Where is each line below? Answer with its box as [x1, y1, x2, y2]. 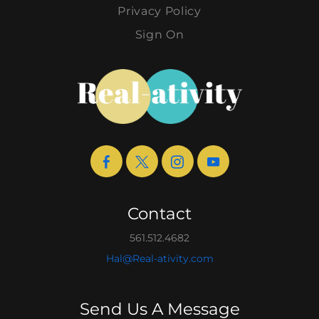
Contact [127, 204, 192, 224]
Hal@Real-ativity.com [105, 252, 214, 266]
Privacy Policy [117, 4, 202, 19]
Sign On [135, 28, 184, 42]
